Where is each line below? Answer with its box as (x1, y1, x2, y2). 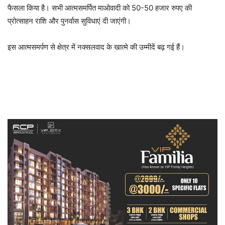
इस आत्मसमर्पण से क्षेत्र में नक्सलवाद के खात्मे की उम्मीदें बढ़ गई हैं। (8, 42, 185, 52)
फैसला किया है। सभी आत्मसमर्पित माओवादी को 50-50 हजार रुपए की (8, 3, 192, 13)
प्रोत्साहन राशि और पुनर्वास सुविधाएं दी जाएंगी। (8, 16, 131, 26)
